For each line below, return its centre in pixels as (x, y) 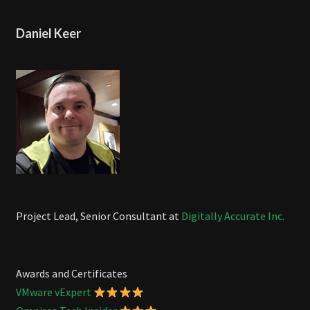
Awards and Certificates (72, 274)
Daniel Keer (48, 34)
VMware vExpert (54, 292)
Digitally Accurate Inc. (233, 216)
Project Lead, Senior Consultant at (99, 216)
